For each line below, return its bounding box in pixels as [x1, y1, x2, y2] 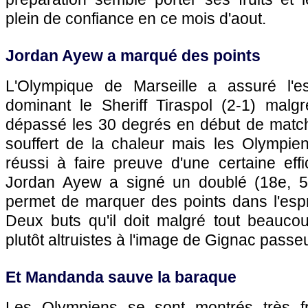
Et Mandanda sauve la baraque [5, 268, 236, 286]
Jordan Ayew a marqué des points [5, 47, 261, 65]
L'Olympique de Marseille [5, 77, 197, 95]
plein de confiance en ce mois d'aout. [5, 10, 266, 27]
